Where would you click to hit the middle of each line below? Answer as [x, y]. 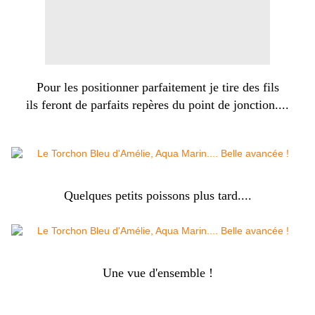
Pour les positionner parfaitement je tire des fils [157, 88]
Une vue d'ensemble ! [157, 273]
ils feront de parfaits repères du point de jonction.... [157, 105]
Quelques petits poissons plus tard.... [157, 196]
